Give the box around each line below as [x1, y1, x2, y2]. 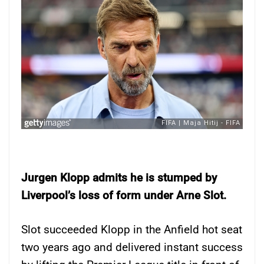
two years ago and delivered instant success [21, 240, 243, 255]
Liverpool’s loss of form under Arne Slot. [21, 188, 226, 202]
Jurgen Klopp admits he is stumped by [21, 170, 217, 184]
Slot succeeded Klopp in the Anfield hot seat [21, 223, 242, 237]
